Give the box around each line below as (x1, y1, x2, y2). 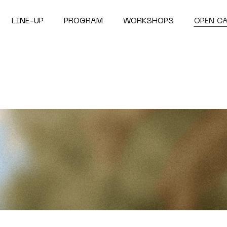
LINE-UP (11, 17, 44, 25)
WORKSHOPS (123, 17, 174, 25)
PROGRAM (63, 17, 103, 25)
